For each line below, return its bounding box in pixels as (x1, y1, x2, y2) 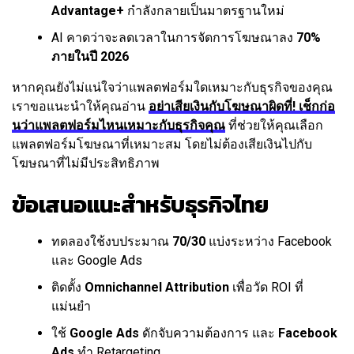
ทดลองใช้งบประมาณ (51, 234, 172, 250)
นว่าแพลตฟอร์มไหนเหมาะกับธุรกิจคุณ (12, 118, 225, 134)
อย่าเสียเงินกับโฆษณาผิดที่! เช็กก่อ (149, 99, 335, 115)
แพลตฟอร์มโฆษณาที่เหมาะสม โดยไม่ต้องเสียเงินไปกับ (12, 137, 312, 153)
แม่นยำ (51, 299, 91, 314)
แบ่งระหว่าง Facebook (205, 234, 332, 250)
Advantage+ (51, 3, 124, 19)
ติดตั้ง (51, 280, 85, 296)
